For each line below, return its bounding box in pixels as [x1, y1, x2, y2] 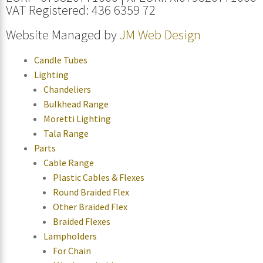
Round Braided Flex [53, 186, 129, 198]
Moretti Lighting [43, 113, 111, 125]
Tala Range [43, 127, 89, 140]
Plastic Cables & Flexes [53, 171, 144, 184]
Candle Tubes [34, 54, 87, 66]
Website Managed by [6, 26, 120, 43]
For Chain [53, 245, 91, 257]
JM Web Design [120, 26, 201, 43]
